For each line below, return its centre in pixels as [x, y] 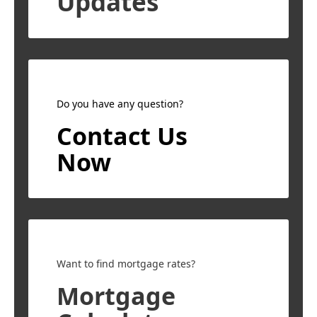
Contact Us [122, 136]
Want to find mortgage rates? [126, 264]
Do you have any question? [120, 104]
